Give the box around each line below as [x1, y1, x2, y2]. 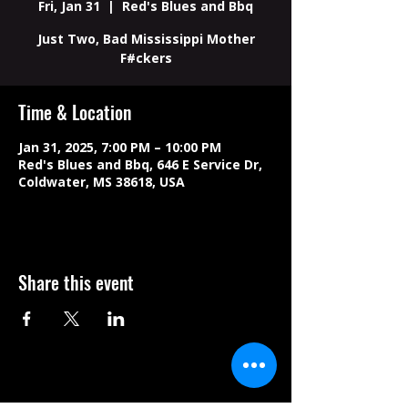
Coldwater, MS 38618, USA [18, 173, 185, 190]
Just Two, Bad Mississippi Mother [36, 30, 255, 47]
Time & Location [18, 98, 131, 126]
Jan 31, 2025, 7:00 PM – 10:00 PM [18, 138, 221, 156]
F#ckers [119, 49, 172, 66]
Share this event [18, 269, 134, 296]
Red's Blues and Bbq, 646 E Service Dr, [18, 156, 262, 173]
